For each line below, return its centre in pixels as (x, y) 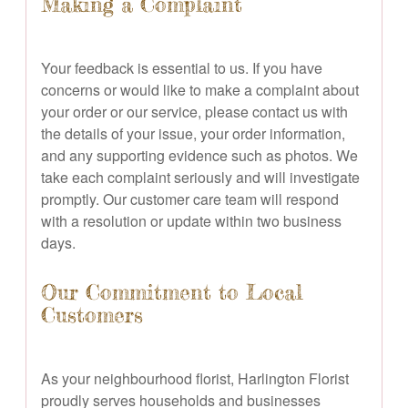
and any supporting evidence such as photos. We (199, 155)
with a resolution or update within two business (191, 220)
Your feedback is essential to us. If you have (182, 67)
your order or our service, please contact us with (194, 111)
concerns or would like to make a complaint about (200, 89)
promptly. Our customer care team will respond (190, 199)
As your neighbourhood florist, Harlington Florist (195, 378)
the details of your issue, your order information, (193, 133)
